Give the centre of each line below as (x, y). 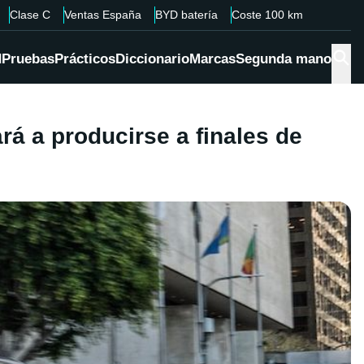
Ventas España (102, 15)
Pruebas (28, 59)
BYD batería (186, 15)
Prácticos (85, 59)
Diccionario (152, 59)
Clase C (30, 15)
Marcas (212, 59)
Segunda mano (284, 59)
